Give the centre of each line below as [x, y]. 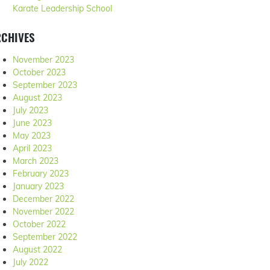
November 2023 [43, 60]
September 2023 [45, 85]
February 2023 [41, 174]
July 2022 [30, 262]
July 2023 [30, 111]
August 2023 [37, 98]
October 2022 [39, 224]
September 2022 [45, 237]
